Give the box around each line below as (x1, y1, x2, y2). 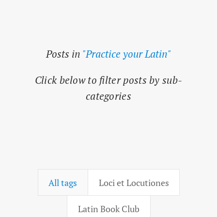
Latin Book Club (78, 203, 139, 215)
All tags (48, 177, 77, 189)
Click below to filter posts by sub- (34, 73, 183, 87)
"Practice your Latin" (82, 47, 171, 61)
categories (85, 89, 132, 103)
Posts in (46, 47, 82, 61)
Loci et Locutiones (98, 177, 169, 189)
